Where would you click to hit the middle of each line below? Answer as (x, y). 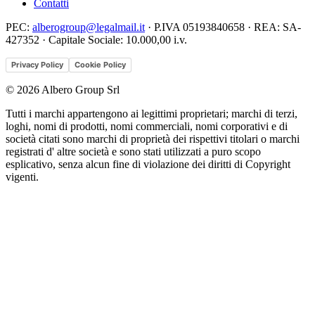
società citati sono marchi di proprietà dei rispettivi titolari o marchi (153, 139)
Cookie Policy (100, 64)
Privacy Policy (37, 64)
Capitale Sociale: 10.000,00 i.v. (118, 39)
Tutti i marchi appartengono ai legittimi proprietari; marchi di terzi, (152, 113)
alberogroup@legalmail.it (89, 27)
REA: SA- (277, 27)
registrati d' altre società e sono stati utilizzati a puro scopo (133, 151)
